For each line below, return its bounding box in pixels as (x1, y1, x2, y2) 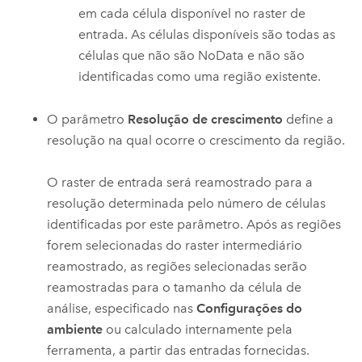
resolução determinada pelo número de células (47, 196, 326, 212)
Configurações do (196, 301, 303, 317)
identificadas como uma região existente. (78, 69, 322, 85)
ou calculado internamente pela (103, 322, 293, 338)
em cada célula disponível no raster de (78, 6, 306, 22)
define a (283, 111, 335, 127)
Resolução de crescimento (128, 111, 284, 127)
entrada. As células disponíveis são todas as (78, 27, 336, 43)
